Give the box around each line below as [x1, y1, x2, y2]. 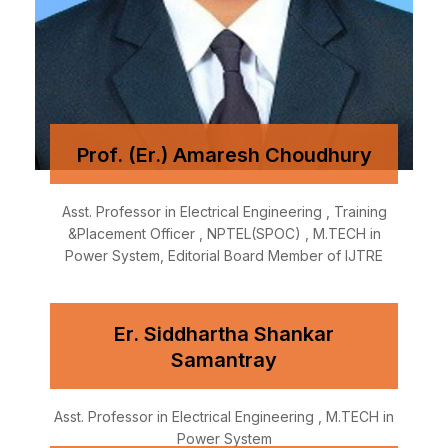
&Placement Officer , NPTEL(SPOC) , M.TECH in [67, 225, 381, 243]
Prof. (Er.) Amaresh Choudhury [76, 143, 372, 168]
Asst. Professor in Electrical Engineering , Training [61, 203, 387, 221]
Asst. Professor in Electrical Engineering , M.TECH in [54, 408, 394, 426]
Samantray [171, 348, 277, 373]
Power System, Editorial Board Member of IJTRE [65, 247, 383, 265]
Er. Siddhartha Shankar [114, 322, 334, 347]
